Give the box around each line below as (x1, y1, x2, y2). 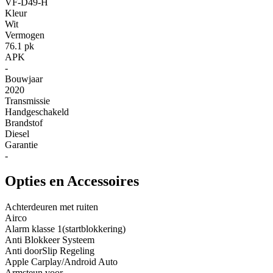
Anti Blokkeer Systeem (5, 235, 94, 246)
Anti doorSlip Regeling (5, 246, 94, 257)
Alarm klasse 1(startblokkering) (5, 224, 126, 235)
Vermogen (5, 29, 44, 40)
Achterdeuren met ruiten (5, 202, 98, 213)
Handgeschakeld (5, 106, 69, 117)
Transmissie (5, 95, 50, 106)
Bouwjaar (5, 73, 43, 84)
